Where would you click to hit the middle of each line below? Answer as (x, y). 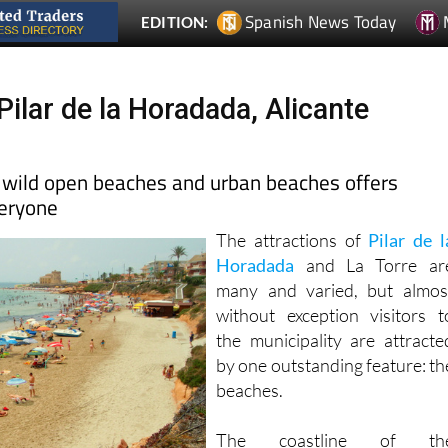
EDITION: (175, 21)
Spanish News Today (321, 21)
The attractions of (292, 239)
